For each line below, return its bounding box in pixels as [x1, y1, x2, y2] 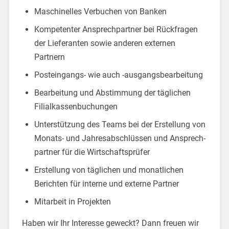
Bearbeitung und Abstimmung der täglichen [34, 87, 191, 98]
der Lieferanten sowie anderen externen [34, 38, 175, 48]
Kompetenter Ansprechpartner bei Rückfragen [34, 24, 198, 34]
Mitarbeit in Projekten [34, 196, 111, 207]
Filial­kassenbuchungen [34, 101, 118, 111]
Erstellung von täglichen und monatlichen [34, 165, 184, 175]
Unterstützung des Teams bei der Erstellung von [34, 119, 205, 129]
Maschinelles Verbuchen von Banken [34, 6, 167, 16]
